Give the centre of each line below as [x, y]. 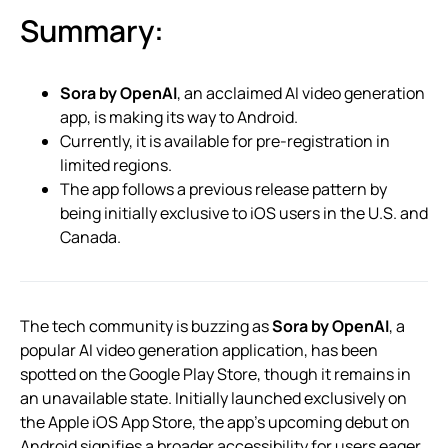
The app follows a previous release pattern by [223, 188]
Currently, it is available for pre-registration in [225, 140]
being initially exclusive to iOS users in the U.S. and [244, 212]
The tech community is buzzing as [146, 325]
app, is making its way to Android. [179, 116]
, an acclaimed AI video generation [301, 92]
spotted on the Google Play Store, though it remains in [215, 373]
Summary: [92, 30]
